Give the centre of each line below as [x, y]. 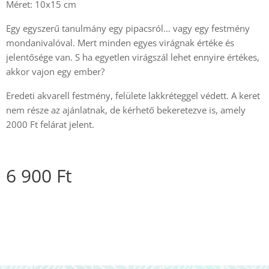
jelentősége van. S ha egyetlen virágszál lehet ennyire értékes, [133, 57]
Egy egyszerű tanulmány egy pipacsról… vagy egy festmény [128, 28]
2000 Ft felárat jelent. [50, 124]
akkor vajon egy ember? [55, 71]
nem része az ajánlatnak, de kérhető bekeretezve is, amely [126, 110]
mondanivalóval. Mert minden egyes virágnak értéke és [120, 42]
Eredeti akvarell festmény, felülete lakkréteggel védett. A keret [133, 95]
